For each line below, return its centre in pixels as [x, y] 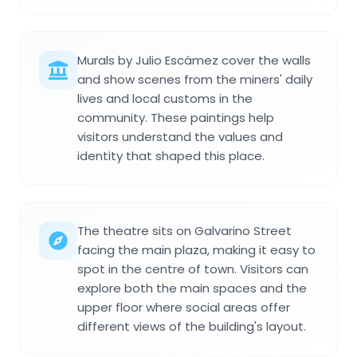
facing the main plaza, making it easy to [196, 250]
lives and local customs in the [165, 99]
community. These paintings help [176, 118]
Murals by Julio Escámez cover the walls [194, 61]
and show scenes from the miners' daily [195, 80]
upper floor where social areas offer [184, 308]
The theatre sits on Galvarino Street [184, 231]
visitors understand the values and [180, 137]
